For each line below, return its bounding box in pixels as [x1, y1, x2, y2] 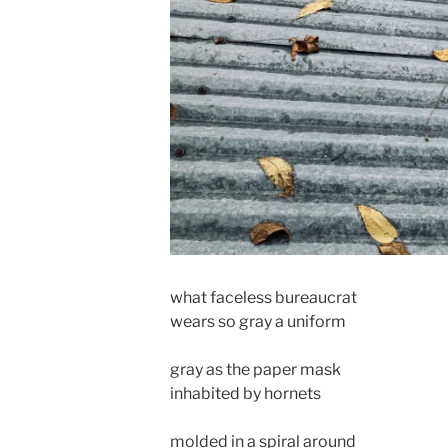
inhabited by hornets [170, 384, 321, 403]
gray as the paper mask [170, 360, 341, 379]
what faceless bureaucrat [170, 288, 357, 307]
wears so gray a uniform [170, 312, 346, 331]
